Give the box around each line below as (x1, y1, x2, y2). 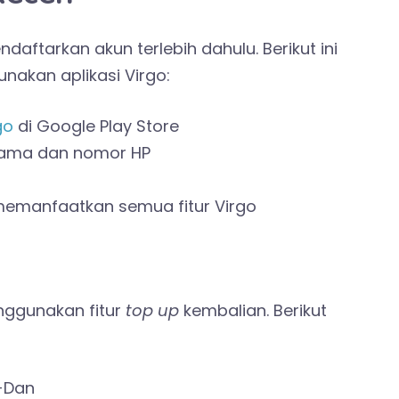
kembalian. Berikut (183, 299, 327, 322)
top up (126, 299, 183, 322)
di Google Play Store (13, 115, 179, 138)
